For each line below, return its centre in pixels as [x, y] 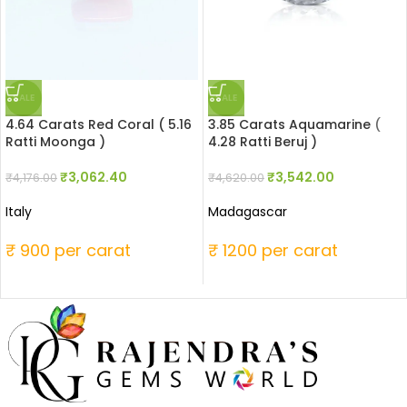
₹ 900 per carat [68, 251]
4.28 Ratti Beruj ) [263, 142]
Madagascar [248, 212]
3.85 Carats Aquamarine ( [294, 125]
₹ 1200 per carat [273, 251]
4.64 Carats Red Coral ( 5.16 [99, 125]
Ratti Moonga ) [55, 142]
